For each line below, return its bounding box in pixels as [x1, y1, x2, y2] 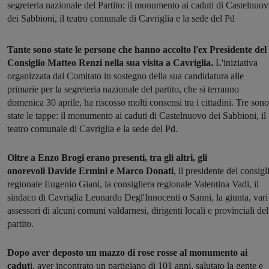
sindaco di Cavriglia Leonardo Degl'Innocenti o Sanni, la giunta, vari [7, 192, 268, 203]
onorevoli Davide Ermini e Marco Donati [7, 166, 174, 177]
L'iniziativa [216, 58, 258, 68]
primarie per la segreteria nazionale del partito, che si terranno [7, 84, 239, 95]
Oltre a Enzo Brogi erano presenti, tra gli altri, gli [7, 153, 207, 163]
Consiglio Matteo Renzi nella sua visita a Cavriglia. [7, 58, 216, 68]
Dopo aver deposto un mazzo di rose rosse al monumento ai [7, 247, 247, 258]
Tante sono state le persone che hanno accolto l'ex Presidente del [7, 44, 267, 55]
